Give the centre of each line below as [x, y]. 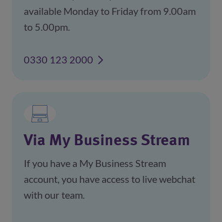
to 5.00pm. [47, 27]
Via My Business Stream [107, 141]
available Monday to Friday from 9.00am [110, 11]
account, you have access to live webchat [110, 179]
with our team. [54, 195]
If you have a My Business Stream [95, 163]
